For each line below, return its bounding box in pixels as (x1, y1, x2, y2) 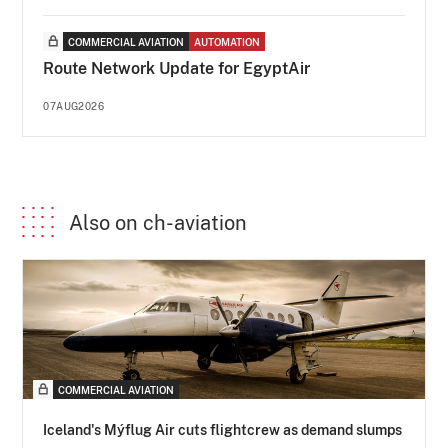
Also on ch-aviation (69, 210, 248, 235)
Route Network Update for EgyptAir (43, 58, 311, 78)
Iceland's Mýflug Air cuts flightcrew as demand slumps (43, 421, 403, 438)
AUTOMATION (194, 35, 261, 48)
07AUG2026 (43, 99, 105, 112)
